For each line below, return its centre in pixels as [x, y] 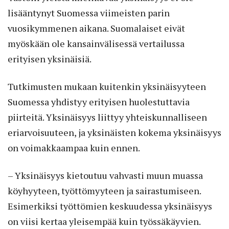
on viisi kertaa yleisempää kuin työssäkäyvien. [104, 222]
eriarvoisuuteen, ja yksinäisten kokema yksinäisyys [114, 133]
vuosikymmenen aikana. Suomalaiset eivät [96, 28]
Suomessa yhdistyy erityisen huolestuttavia [99, 102]
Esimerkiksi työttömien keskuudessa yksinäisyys [110, 206]
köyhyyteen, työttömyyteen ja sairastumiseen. [104, 191]
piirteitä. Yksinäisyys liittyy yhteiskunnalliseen [107, 117]
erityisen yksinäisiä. [50, 59]
